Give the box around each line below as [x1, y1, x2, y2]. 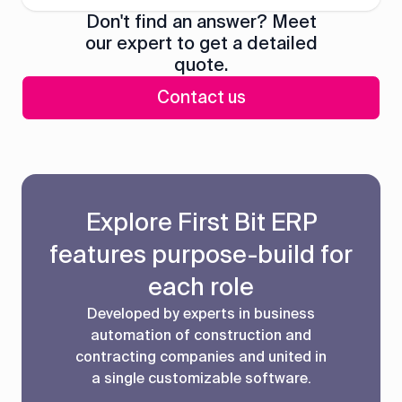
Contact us [156, 86, 246, 109]
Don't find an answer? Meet [85, 10, 317, 34]
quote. [174, 53, 228, 77]
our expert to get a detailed [84, 31, 318, 56]
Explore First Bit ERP [85, 206, 317, 239]
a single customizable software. [91, 369, 311, 389]
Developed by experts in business [87, 304, 315, 324]
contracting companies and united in [75, 347, 327, 367]
